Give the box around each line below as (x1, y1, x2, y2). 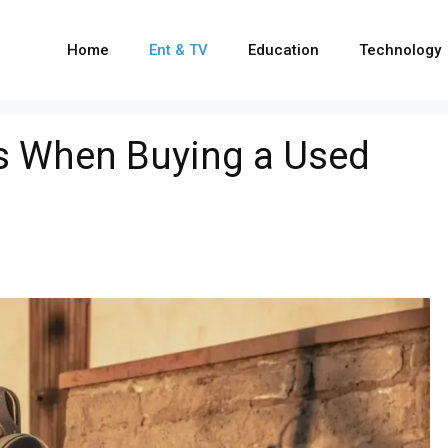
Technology (359, 41, 441, 59)
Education (248, 41, 319, 59)
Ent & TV (149, 41, 208, 59)
